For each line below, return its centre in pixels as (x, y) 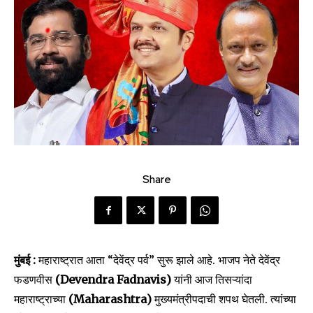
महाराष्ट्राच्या (41, 299)
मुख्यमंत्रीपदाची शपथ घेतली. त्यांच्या (225, 299)
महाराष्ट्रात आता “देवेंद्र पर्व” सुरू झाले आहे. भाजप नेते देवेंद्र (159, 260)
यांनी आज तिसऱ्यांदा (213, 280)
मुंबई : (26, 260)
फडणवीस (35, 280)
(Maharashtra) (111, 299)
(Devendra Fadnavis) (115, 280)
